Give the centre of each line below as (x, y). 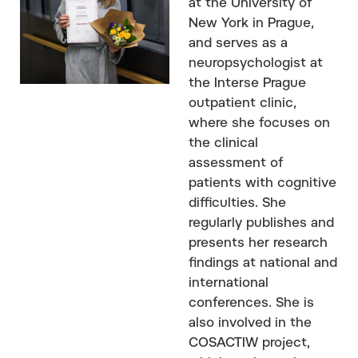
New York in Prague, (251, 24)
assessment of (236, 163)
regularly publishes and (261, 223)
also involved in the (250, 323)
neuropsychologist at (256, 64)
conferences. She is (251, 303)
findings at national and (263, 263)
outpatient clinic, (243, 103)
